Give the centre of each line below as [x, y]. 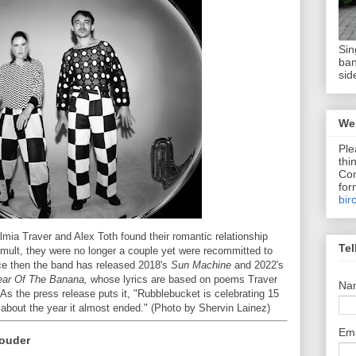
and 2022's [257, 265]
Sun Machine [201, 265]
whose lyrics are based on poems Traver [182, 279]
